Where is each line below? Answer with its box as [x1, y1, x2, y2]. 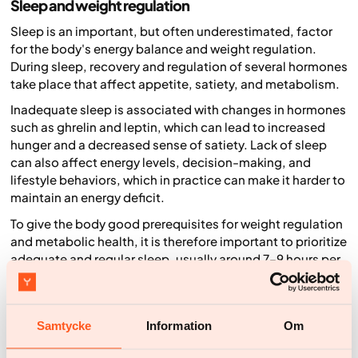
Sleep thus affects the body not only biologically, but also [10, 293, 348, 309]
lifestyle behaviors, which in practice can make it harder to [10, 172, 345, 188]
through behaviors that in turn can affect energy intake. [10, 311, 335, 327]
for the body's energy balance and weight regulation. [10, 40, 316, 56]
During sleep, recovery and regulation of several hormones [10, 58, 348, 74]
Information [145, 319, 213, 333]
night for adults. [10, 268, 103, 284]
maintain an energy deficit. [10, 189, 165, 205]
